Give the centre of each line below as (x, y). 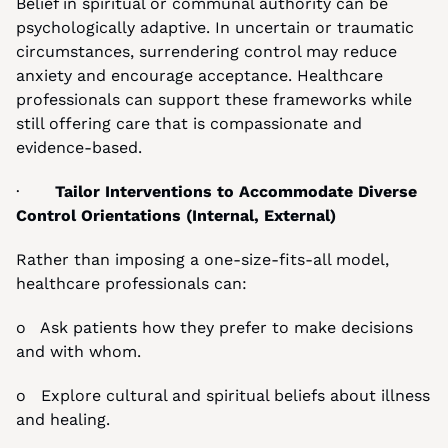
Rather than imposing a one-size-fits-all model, (202, 259)
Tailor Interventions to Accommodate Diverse (236, 191)
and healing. (63, 419)
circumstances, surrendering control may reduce (206, 51)
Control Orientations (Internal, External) (176, 215)
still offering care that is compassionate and (189, 123)
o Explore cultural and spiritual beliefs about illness (223, 395)
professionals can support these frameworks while (214, 99)
